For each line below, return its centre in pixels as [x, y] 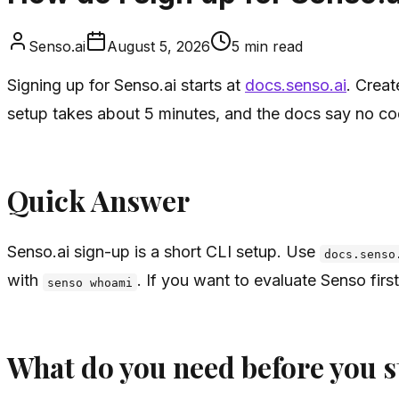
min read [271, 46]
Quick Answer [98, 200]
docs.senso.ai [296, 85]
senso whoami [90, 282]
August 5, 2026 [159, 46]
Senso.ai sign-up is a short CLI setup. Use [163, 252]
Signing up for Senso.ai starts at [126, 85]
